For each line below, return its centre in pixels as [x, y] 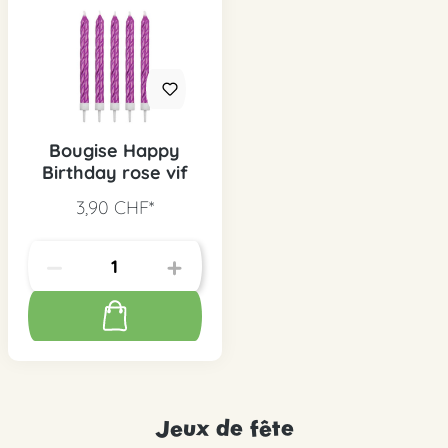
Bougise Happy [114, 151]
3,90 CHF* [114, 208]
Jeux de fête [224, 428]
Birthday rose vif [114, 173]
